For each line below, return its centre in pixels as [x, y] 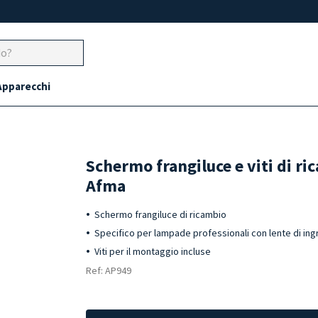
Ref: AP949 [109, 270]
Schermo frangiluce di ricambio [162, 214]
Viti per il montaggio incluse [153, 251]
